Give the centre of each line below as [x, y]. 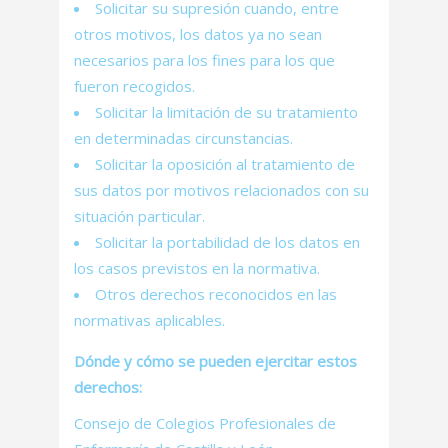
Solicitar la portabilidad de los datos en [227, 242]
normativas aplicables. [149, 320]
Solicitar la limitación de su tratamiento [226, 112]
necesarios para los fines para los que [204, 60]
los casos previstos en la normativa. [197, 268]
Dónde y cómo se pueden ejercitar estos [215, 361]
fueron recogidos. [134, 86]
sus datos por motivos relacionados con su [221, 190]
